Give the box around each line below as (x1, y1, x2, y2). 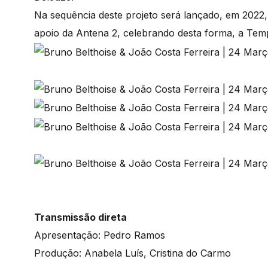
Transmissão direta (34, 211, 127, 224)
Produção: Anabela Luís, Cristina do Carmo (34, 247, 231, 260)
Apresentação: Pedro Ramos (34, 229, 165, 242)
